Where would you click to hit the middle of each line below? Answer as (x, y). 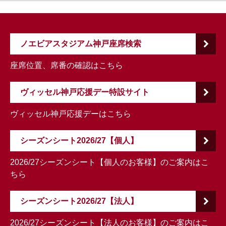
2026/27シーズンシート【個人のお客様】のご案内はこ (109, 162)
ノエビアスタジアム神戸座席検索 (81, 44)
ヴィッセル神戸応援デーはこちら (71, 114)
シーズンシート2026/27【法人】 (79, 201)
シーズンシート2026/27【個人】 (79, 141)
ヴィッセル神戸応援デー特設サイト (85, 92)
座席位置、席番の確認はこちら (67, 66)
